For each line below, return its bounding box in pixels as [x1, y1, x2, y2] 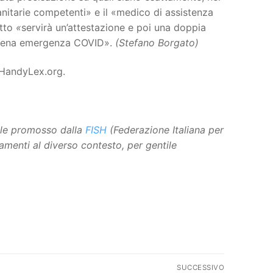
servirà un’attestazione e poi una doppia [21, 21, 206, 34]
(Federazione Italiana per [110, 123, 224, 136]
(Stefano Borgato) [115, 36, 199, 49]
